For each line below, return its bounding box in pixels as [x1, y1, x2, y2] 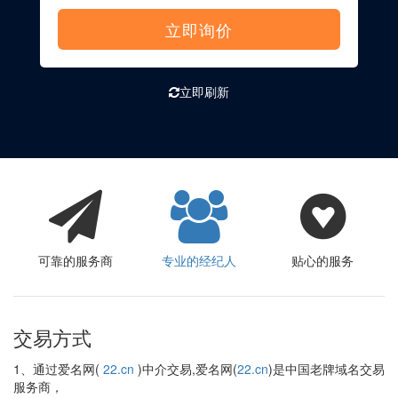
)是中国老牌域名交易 [268, 360, 385, 378]
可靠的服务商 [37, 251, 113, 269]
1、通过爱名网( [13, 360, 103, 378]
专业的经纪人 [161, 251, 236, 269]
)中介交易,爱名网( [134, 360, 237, 378]
